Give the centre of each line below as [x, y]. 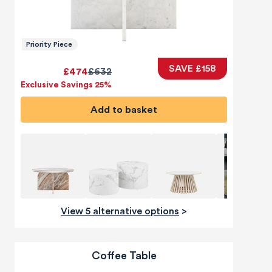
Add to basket [127, 110]
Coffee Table [124, 256]
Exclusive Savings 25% [66, 85]
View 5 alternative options [123, 212]
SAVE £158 [192, 69]
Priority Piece [49, 45]
